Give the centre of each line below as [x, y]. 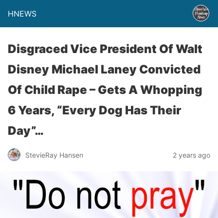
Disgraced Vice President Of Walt [105, 49]
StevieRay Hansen [54, 155]
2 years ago [191, 155]
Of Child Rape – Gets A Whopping [105, 90]
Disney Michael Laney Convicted [104, 69]
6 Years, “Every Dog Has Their [94, 110]
